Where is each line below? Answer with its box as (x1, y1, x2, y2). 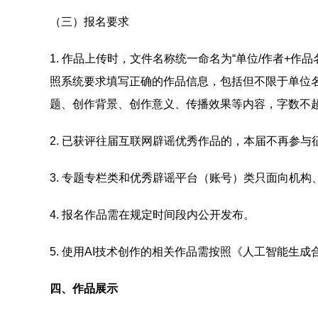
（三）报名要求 (50, 16, 129, 28)
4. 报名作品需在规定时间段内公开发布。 (50, 209, 255, 221)
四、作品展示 (50, 283, 118, 295)
